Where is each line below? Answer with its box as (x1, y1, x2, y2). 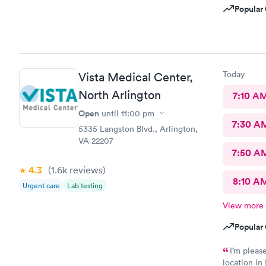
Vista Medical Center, (78, 69, 193, 84)
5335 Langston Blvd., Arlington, (78, 123, 198, 134)
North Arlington (78, 87, 161, 102)
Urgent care (23, 180, 60, 191)
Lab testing (67, 180, 103, 191)
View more (222, 199, 264, 211)
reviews (67, 163, 103, 176)
